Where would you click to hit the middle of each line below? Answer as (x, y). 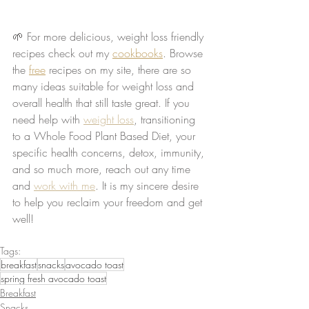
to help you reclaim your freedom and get (109, 202)
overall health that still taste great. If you (103, 102)
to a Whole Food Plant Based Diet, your (106, 136)
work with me (64, 185)
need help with (48, 119)
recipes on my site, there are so (120, 69)
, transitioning (166, 119)
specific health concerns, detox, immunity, (110, 152)
